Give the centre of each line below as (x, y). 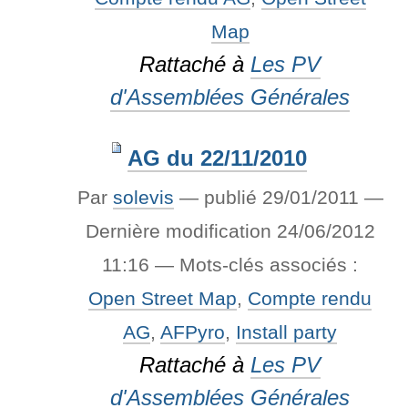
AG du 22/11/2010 (217, 158)
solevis (143, 197)
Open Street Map (163, 298)
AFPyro (193, 331)
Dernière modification (178, 230)
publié (230, 197)
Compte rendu (310, 298)
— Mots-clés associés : (257, 264)
